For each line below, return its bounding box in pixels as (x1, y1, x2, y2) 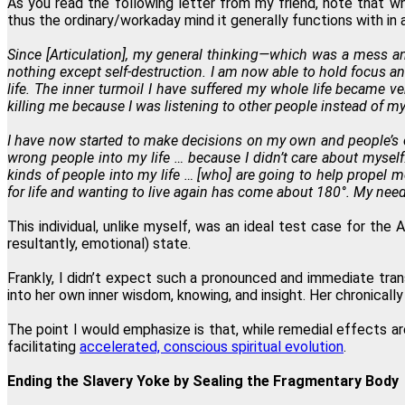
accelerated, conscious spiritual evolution (80, 337, 344, 355)
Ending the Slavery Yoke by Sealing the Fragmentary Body (7, 372, 399, 390)
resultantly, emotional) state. (7, 234, 191, 252)
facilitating (7, 337, 80, 355)
